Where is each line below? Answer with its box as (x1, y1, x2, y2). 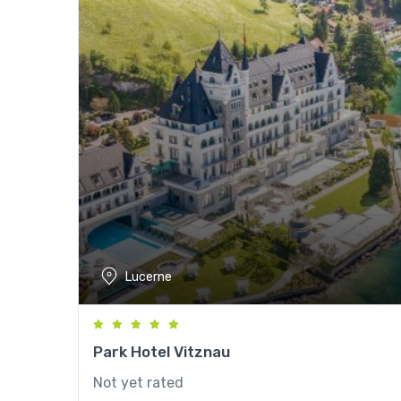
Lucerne (125, 269, 172, 285)
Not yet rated (93, 374, 183, 391)
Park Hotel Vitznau (93, 343, 230, 361)
